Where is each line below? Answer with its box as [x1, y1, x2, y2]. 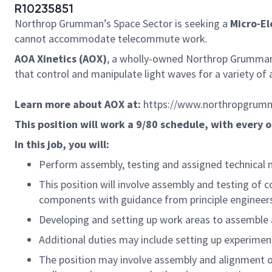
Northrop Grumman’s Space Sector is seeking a [15, 16, 228, 30]
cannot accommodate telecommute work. [15, 32, 208, 46]
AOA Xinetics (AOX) [15, 52, 107, 66]
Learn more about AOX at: [15, 97, 141, 111]
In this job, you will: [15, 137, 109, 151]
